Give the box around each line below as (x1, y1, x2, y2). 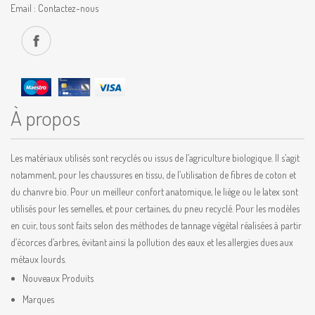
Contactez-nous (38, 2, 98, 14)
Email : (11, 2, 38, 14)
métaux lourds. (11, 253, 66, 265)
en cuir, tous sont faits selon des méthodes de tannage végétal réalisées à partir (11, 219, 302, 231)
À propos (11, 104, 80, 131)
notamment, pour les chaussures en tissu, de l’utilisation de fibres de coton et (11, 169, 296, 181)
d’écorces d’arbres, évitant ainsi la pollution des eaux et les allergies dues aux (11, 236, 293, 248)
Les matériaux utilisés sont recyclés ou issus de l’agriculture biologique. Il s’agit (11, 152, 300, 164)
